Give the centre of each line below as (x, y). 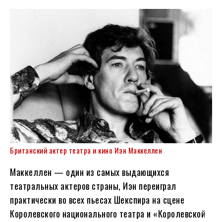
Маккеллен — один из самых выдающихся (89, 172)
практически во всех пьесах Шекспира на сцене (97, 199)
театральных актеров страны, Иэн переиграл (93, 186)
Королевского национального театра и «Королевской (108, 213)
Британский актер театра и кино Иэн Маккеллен (86, 150)
